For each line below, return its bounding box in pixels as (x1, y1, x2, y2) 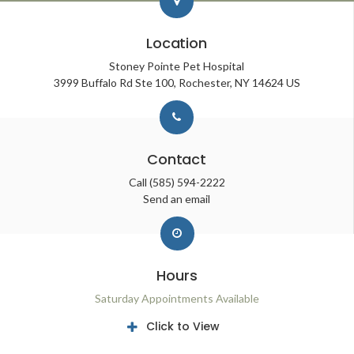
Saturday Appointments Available (95, 291, 259, 305)
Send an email (143, 191, 210, 205)
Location (146, 32, 207, 53)
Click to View (145, 318, 220, 334)
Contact (147, 149, 206, 169)
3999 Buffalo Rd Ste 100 (53, 75, 174, 89)
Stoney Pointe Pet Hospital (109, 58, 244, 73)
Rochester (178, 75, 230, 89)
